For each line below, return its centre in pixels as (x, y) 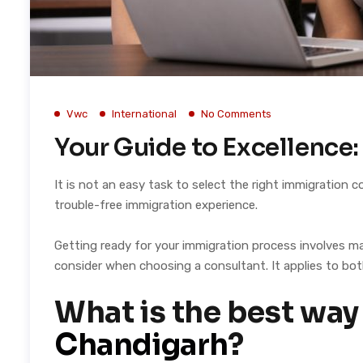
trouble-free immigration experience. (156, 205)
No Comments (236, 114)
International (144, 114)
